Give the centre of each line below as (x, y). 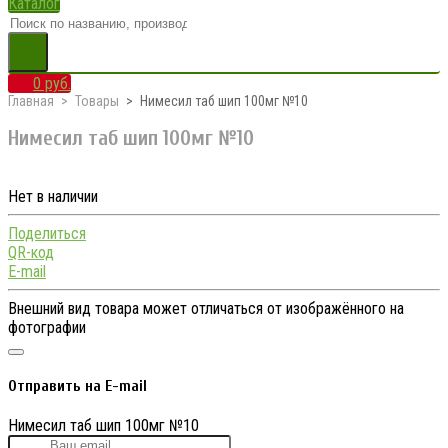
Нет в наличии (53, 196)
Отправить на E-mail (77, 386)
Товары (97, 101)
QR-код (31, 252)
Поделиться (47, 233)
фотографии (47, 327)
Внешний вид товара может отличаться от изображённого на (206, 308)
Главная (31, 101)
